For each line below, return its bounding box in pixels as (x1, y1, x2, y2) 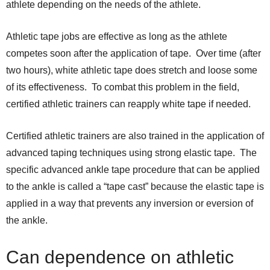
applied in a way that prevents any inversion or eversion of (6, 198, 253, 209)
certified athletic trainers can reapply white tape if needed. (6, 99, 251, 110)
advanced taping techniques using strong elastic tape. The (6, 148, 257, 159)
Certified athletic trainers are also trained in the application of (6, 131, 264, 142)
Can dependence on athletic (6, 247, 234, 268)
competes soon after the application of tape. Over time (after (6, 48, 261, 59)
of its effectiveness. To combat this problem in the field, (6, 82, 239, 93)
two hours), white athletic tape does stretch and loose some (6, 65, 257, 76)
